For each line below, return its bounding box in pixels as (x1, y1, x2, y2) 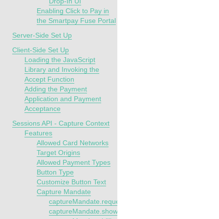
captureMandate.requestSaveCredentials (49, 197, 176, 205)
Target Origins (37, 149, 80, 156)
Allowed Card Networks (37, 139, 109, 147)
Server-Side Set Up (12, 31, 72, 39)
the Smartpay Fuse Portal (37, 17, 116, 24)
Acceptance (24, 105, 61, 112)
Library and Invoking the (24, 66, 99, 73)
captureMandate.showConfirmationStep (49, 207, 172, 215)
